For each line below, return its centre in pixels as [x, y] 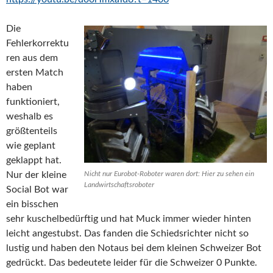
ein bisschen [32, 204]
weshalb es [30, 117]
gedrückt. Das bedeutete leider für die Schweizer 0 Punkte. [132, 263]
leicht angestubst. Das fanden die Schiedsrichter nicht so [127, 234]
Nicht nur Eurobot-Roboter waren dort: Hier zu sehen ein [169, 174]
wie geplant [31, 146]
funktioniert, [33, 102]
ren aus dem [32, 58]
